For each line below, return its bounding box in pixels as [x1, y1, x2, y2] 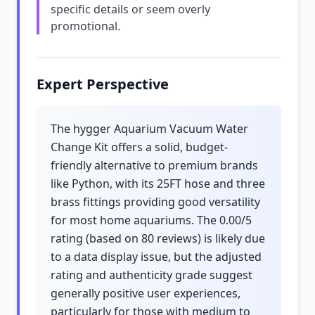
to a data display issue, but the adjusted [51, 249, 262, 264]
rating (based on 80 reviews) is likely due [51, 231, 265, 246]
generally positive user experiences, [51, 285, 240, 301]
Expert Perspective [37, 75, 169, 94]
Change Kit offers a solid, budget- [51, 139, 228, 155]
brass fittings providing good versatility [51, 194, 260, 210]
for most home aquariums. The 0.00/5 [51, 212, 252, 228]
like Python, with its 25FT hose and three [51, 176, 265, 191]
